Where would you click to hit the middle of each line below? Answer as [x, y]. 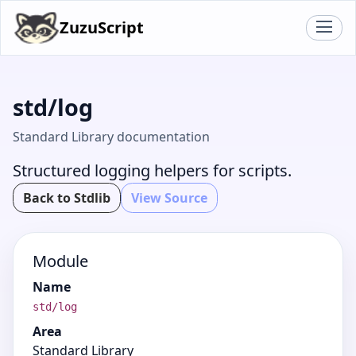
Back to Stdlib [67, 198]
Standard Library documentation [111, 137]
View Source [169, 198]
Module [60, 261]
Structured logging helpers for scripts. [152, 170]
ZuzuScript [101, 27]
